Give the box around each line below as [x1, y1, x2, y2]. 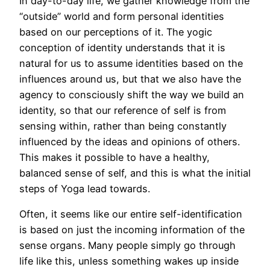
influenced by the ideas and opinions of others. [19, 135, 240, 148]
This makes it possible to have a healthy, [19, 151, 210, 163]
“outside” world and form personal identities [19, 10, 224, 22]
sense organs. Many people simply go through [19, 239, 236, 252]
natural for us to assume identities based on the [19, 57, 243, 69]
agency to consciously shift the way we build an [19, 88, 244, 101]
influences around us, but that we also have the [19, 72, 241, 85]
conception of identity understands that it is [19, 41, 225, 54]
